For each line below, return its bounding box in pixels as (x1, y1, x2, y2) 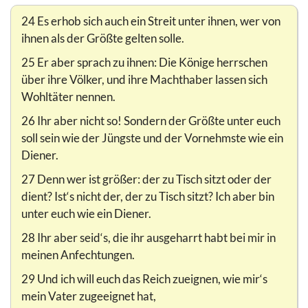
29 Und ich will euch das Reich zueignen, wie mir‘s (21, 272, 267, 287)
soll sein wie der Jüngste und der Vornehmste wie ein (21, 131, 283, 146)
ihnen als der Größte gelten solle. (21, 31, 184, 46)
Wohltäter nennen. (21, 89, 115, 104)
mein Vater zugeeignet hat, (21, 289, 156, 304)
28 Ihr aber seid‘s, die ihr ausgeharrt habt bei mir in (21, 230, 276, 245)
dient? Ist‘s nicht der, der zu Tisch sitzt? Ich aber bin (21, 189, 274, 204)
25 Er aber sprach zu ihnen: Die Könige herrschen (21, 55, 267, 70)
